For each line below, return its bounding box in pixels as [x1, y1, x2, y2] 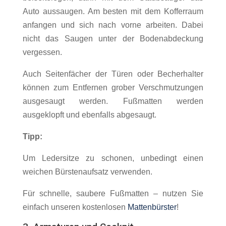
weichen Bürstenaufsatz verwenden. [22, 167, 152, 177]
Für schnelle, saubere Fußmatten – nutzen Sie [22, 189, 204, 198]
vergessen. [22, 48, 62, 57]
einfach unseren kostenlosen [22, 203, 128, 212]
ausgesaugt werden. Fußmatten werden [22, 97, 204, 106]
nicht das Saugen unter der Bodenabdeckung [22, 34, 204, 43]
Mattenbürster [127, 203, 177, 212]
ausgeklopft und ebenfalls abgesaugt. [22, 110, 156, 120]
